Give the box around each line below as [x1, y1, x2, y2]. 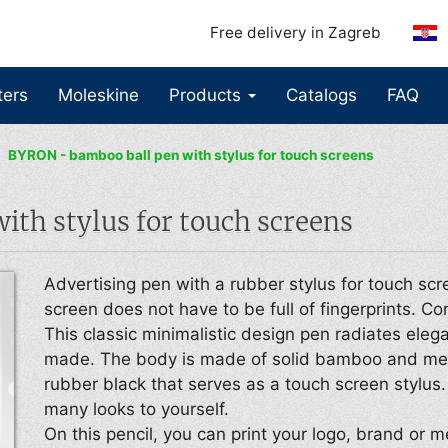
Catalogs [286, 85, 357, 105]
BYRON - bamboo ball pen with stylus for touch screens [8, 146, 375, 163]
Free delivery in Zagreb [209, 23, 381, 42]
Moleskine [58, 85, 139, 105]
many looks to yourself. [44, 399, 229, 420]
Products [169, 85, 246, 105]
